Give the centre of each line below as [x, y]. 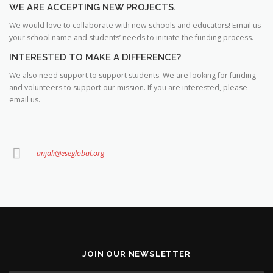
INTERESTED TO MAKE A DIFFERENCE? [95, 57]
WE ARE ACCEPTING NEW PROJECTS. [93, 7]
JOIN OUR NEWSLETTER [136, 254]
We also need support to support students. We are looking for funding [133, 75]
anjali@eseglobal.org [70, 153]
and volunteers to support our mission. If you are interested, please [128, 87]
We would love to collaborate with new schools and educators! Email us [135, 26]
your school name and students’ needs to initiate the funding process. [131, 38]
